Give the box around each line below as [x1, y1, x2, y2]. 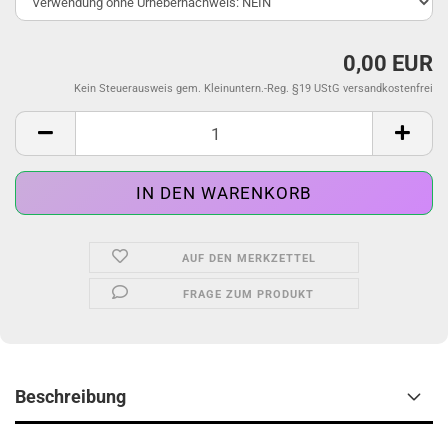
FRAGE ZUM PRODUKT [183, 288, 315, 301]
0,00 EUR [343, 51, 433, 76]
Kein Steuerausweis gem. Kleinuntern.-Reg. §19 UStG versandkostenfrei [74, 82, 433, 95]
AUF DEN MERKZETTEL [181, 252, 316, 265]
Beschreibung [15, 386, 126, 407]
